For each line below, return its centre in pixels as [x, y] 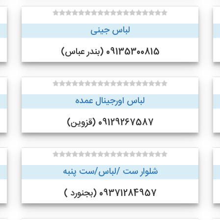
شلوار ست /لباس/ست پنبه [110, 172]
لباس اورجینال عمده [110, 101]
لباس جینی [110, 30]
